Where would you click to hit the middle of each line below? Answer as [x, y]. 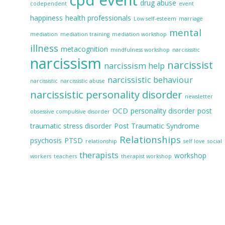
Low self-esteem [155, 18]
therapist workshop [146, 156]
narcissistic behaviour [150, 80]
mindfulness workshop [140, 49]
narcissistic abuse [82, 81]
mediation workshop [139, 34]
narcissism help [134, 66]
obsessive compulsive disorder [70, 111]
